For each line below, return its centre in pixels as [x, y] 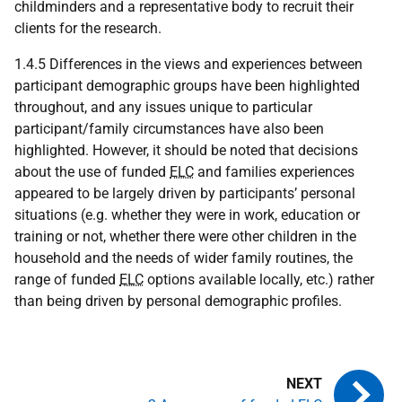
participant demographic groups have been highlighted [187, 86]
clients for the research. [88, 28]
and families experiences [274, 172]
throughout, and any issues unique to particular [163, 107]
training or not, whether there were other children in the [185, 236]
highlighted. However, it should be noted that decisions [186, 150]
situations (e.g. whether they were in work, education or [187, 215]
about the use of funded [92, 172]
